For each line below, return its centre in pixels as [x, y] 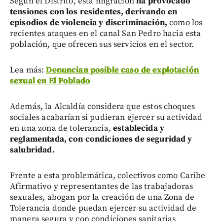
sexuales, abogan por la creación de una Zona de [102, 197]
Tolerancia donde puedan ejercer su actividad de [103, 208]
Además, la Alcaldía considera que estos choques [103, 106]
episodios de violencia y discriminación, [89, 22]
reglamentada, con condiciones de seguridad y [101, 139]
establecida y [139, 128]
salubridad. [32, 150]
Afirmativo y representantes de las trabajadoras [102, 186]
